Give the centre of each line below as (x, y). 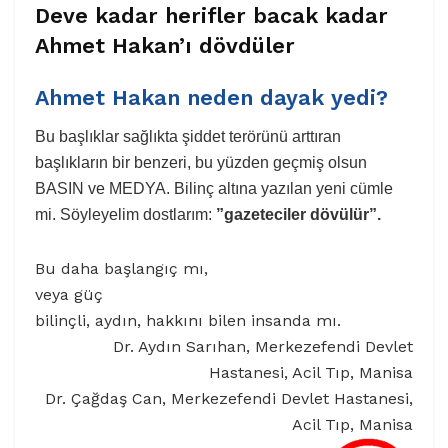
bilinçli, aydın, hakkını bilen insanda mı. (188, 320)
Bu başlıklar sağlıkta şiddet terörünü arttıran (188, 136)
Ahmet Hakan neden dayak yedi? (211, 98)
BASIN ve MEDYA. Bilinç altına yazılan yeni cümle (214, 188)
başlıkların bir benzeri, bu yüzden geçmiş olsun (201, 162)
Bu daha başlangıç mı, (121, 268)
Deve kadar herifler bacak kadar (211, 16)
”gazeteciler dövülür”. (298, 214)
